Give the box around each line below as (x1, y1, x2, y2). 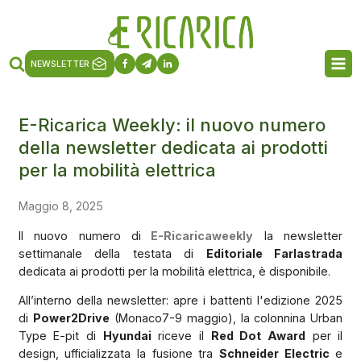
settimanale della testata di (18, 246, 206, 260)
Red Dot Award (210, 328, 306, 342)
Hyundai (102, 328, 151, 342)
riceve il (151, 328, 211, 342)
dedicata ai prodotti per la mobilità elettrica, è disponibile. (18, 263, 330, 278)
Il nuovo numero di (18, 228, 141, 243)
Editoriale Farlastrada (205, 246, 343, 260)
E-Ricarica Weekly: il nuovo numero (18, 114, 326, 135)
